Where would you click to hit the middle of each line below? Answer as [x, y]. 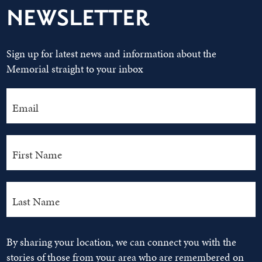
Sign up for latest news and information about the [112, 54]
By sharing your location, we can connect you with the [122, 242]
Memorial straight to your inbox [75, 69]
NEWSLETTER [78, 18]
